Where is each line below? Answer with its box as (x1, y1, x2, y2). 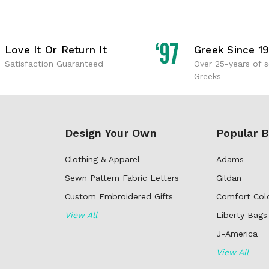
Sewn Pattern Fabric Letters (65, 173, 179, 183)
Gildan (216, 173, 241, 183)
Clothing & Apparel (65, 154, 140, 165)
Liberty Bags (216, 210, 267, 220)
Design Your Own (65, 127, 157, 140)
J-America (216, 229, 258, 239)
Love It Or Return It (4, 44, 107, 56)
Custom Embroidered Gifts (65, 192, 173, 202)
